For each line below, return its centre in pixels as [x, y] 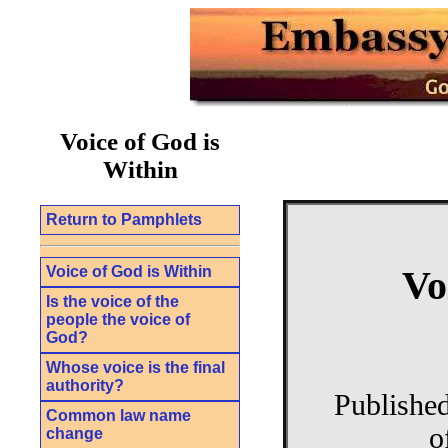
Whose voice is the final [135, 367]
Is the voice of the [112, 301]
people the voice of [118, 319]
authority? [85, 385]
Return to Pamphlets [124, 219]
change [74, 433]
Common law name [118, 415]
